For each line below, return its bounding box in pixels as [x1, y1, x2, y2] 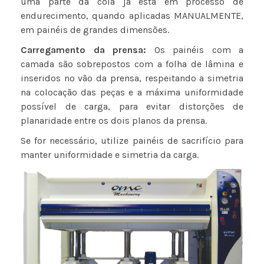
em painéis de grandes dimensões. [21, 24, 169, 36]
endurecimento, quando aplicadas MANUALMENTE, [21, 10, 243, 22]
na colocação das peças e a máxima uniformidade [21, 87, 243, 98]
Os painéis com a [146, 44, 243, 56]
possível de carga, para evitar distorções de [21, 101, 243, 113]
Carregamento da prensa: [21, 44, 146, 56]
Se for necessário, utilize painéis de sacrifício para [21, 135, 243, 147]
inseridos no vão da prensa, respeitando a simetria [21, 72, 243, 84]
